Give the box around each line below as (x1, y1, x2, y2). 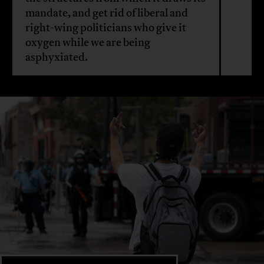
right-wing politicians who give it (25, 20, 186, 35)
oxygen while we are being (25, 35, 150, 49)
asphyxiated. (25, 49, 88, 64)
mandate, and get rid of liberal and (25, 5, 188, 20)
